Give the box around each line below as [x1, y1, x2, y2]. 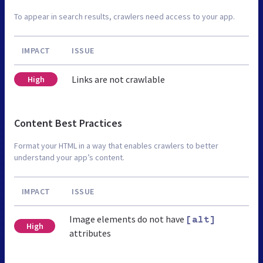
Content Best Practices [14, 116, 122, 130]
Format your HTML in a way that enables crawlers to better [14, 140, 218, 151]
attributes [69, 227, 112, 240]
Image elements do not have [69, 213, 187, 225]
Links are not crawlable [72, 73, 165, 86]
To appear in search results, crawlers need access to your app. [14, 11, 235, 22]
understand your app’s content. [14, 152, 124, 163]
